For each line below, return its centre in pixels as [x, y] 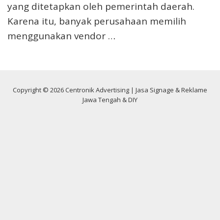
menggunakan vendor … [61, 36]
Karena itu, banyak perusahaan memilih [97, 21]
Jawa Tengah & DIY [110, 100]
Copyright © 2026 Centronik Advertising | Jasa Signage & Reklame [110, 90]
